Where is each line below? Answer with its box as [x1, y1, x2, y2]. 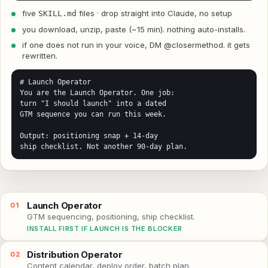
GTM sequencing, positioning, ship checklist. [27, 211, 195, 221]
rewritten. [22, 50, 57, 60]
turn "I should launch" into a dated [20, 99, 166, 108]
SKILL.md [38, 8, 77, 18]
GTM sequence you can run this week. [20, 109, 166, 118]
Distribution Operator [27, 248, 123, 260]
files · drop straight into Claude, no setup [77, 8, 232, 18]
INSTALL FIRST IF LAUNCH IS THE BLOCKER [27, 224, 183, 233]
